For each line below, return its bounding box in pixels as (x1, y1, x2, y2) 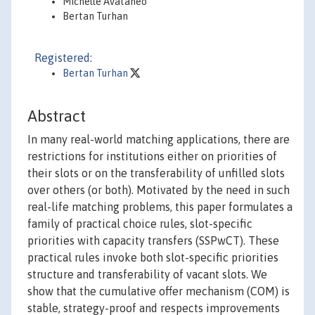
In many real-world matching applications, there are (27, 133, 290, 146)
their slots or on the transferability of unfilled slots (27, 167, 285, 180)
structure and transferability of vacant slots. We (27, 268, 267, 281)
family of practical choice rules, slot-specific (27, 217, 252, 231)
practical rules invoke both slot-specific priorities (27, 251, 278, 264)
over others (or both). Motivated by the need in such (27, 184, 290, 197)
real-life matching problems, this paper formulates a (27, 200, 292, 214)
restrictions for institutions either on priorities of (27, 150, 277, 163)
